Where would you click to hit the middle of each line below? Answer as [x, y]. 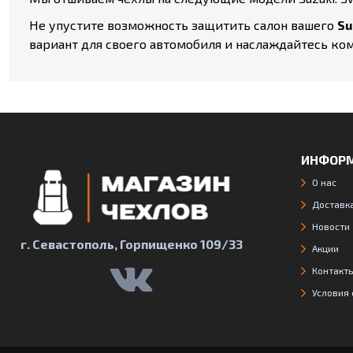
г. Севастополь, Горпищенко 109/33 [131, 244]
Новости [331, 226]
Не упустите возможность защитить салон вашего [183, 25]
